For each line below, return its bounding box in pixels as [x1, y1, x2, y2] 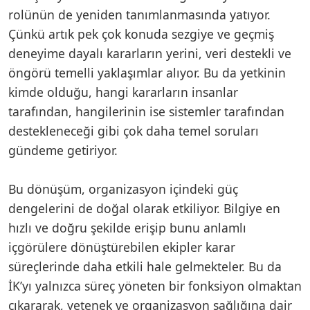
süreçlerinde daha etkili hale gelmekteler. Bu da [8, 257, 282, 275]
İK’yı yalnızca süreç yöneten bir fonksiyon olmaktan [8, 277, 302, 294]
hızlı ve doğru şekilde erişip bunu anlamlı [8, 219, 246, 236]
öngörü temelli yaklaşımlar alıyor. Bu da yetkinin [8, 64, 286, 81]
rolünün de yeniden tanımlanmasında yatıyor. [8, 6, 271, 23]
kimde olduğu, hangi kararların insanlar [8, 83, 238, 100]
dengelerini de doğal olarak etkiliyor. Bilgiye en [8, 199, 280, 217]
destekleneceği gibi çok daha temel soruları [8, 122, 259, 139]
